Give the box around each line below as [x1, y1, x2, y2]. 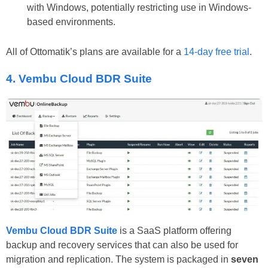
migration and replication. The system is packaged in [6, 254, 231, 265]
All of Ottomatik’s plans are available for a [6, 47, 184, 57]
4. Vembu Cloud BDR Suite [6, 72, 152, 85]
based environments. [27, 17, 115, 28]
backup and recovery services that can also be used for [6, 240, 238, 251]
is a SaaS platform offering [117, 226, 232, 236]
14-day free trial [184, 47, 249, 57]
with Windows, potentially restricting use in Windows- [27, 2, 251, 13]
